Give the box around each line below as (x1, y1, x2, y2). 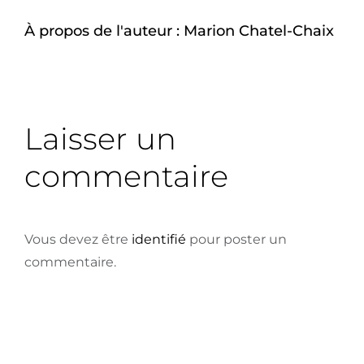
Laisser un (24, 120, 176, 158)
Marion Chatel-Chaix (184, 21, 334, 40)
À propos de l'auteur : (24, 21, 184, 40)
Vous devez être (24, 231, 132, 247)
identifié (132, 231, 186, 247)
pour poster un (186, 231, 287, 247)
